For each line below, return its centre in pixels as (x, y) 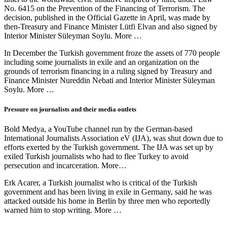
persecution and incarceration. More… (65, 166)
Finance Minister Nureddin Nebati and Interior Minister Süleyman (109, 81)
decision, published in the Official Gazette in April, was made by (107, 18)
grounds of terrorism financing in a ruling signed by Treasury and (108, 71)
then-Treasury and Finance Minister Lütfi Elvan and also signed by (111, 27)
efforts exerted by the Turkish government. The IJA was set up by (109, 147)
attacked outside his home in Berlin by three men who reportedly (107, 201)
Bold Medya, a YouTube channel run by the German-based (98, 129)
